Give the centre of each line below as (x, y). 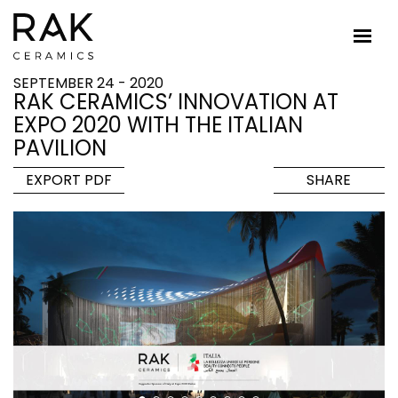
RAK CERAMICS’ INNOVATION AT (176, 102)
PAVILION (60, 148)
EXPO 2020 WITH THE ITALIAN (158, 125)
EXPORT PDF (69, 180)
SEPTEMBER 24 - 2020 (88, 83)
